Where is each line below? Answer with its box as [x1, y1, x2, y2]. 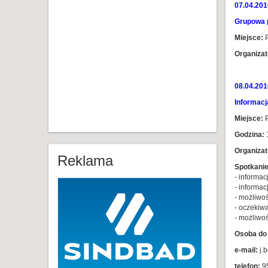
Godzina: [234, 130, 264, 139]
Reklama [57, 153, 113, 169]
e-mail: [234, 246, 258, 254]
